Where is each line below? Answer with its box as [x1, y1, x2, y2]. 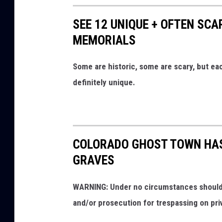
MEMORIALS [73, 33, 136, 48]
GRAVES [73, 153, 114, 168]
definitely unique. [73, 77, 135, 88]
